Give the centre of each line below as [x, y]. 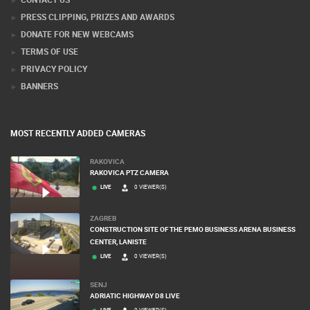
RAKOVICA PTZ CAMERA [129, 173]
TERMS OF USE [49, 52]
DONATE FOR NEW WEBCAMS [77, 34]
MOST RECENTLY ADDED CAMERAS [78, 133]
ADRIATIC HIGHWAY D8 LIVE [135, 296]
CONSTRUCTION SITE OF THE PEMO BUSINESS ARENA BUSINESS [193, 229]
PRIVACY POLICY [54, 69]
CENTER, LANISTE [118, 242]
